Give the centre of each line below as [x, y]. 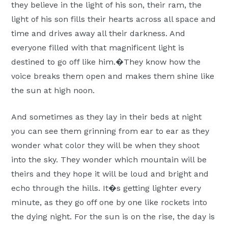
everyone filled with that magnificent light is [98, 48]
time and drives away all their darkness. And [98, 34]
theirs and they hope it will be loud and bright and [110, 174]
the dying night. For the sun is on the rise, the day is [113, 217]
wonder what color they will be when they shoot [106, 146]
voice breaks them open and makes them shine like [113, 76]
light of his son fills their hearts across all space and [114, 19]
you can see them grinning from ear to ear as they [110, 131]
